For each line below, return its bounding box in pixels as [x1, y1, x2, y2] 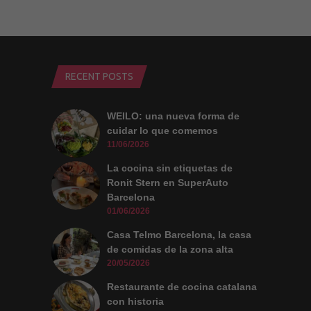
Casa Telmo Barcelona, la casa [107, 228, 251, 240]
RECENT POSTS [65, 70, 133, 82]
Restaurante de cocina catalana [107, 280, 257, 292]
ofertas [178, 12, 203, 22]
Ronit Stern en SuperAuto [107, 176, 228, 188]
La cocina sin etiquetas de [107, 162, 233, 174]
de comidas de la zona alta [107, 243, 233, 255]
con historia [107, 295, 164, 307]
